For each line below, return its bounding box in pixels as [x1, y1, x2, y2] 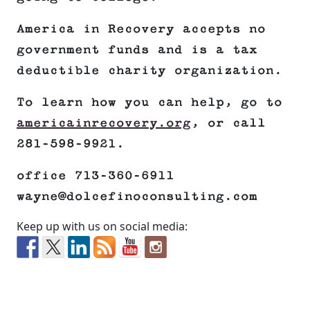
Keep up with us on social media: [17, 219, 188, 235]
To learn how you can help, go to [17, 95, 282, 110]
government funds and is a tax [17, 43, 257, 57]
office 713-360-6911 [17, 169, 174, 183]
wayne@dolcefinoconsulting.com [17, 190, 257, 204]
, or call [191, 116, 266, 131]
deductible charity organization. [17, 64, 282, 78]
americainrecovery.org [17, 116, 191, 131]
